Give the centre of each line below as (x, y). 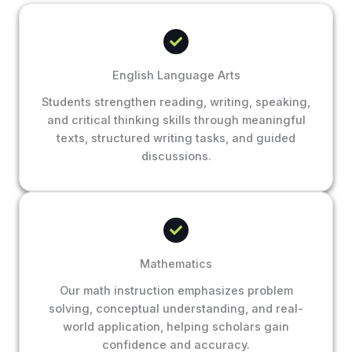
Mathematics (176, 264)
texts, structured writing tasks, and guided (176, 139)
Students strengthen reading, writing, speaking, (176, 103)
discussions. (176, 157)
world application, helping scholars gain (176, 327)
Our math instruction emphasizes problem (176, 291)
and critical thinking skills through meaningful (176, 121)
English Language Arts (176, 76)
